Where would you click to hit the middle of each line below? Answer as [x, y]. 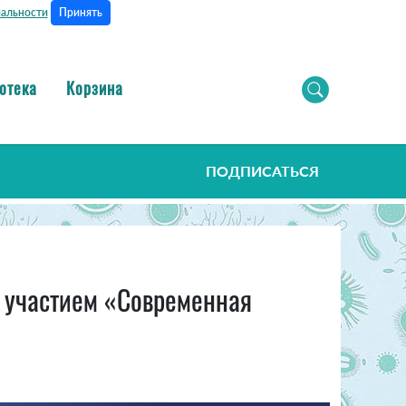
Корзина [95, 87]
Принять [80, 12]
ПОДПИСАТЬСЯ [262, 171]
